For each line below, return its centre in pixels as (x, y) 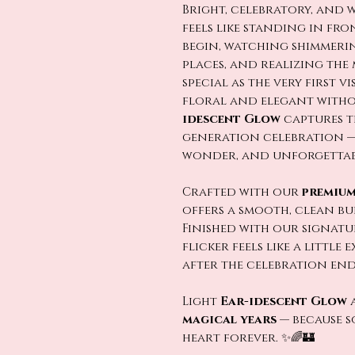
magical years (229, 320)
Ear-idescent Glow (284, 302)
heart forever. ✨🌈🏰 (248, 338)
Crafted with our (242, 192)
